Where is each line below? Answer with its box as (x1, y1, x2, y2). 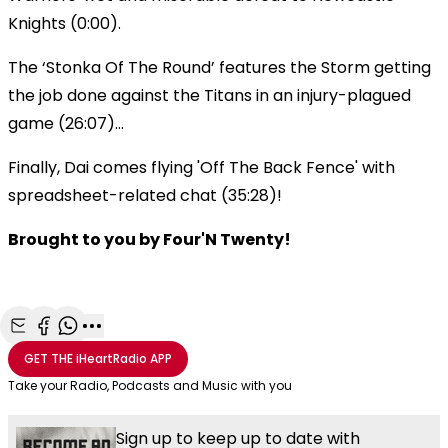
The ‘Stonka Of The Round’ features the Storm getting (8, 55, 431, 79)
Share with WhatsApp (67, 336, 229, 359)
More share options (91, 336, 241, 359)
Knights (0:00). (8, 11, 121, 35)
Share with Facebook (43, 336, 199, 359)
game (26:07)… (8, 111, 124, 135)
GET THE (24, 349, 73, 367)
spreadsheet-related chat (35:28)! (8, 183, 282, 207)
